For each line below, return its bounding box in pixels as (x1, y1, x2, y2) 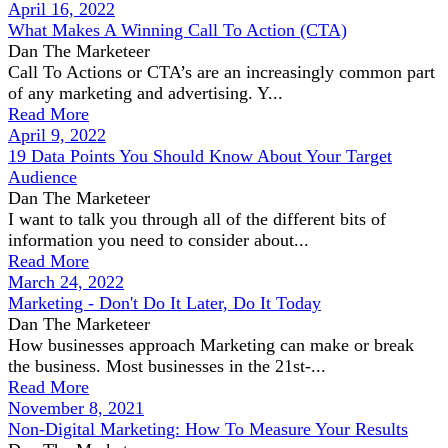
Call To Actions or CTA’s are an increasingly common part (8, 62, 435, 82)
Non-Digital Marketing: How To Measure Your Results (8, 419, 408, 439)
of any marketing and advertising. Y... (8, 83, 283, 103)
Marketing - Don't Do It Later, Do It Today (8, 293, 321, 313)
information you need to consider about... (8, 230, 309, 250)
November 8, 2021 (8, 398, 144, 418)
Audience (8, 167, 77, 187)
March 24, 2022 (8, 272, 124, 292)
